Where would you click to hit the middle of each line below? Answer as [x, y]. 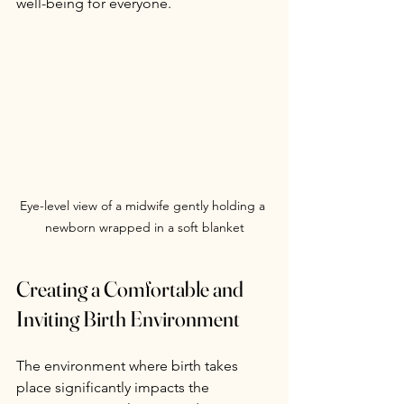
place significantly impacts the [115, 387]
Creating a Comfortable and [132, 289]
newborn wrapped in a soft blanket [144, 227]
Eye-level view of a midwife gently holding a [144, 205]
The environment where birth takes [129, 365]
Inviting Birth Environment [128, 318]
